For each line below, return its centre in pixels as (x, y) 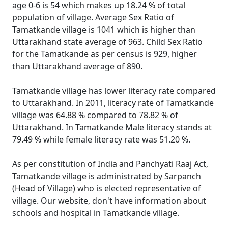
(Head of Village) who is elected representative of (107, 188)
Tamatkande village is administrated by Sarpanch (107, 176)
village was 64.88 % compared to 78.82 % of (95, 115)
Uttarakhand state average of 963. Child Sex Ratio (107, 42)
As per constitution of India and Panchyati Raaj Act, (110, 164)
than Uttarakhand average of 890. (77, 66)
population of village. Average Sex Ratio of (93, 17)
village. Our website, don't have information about (109, 201)
